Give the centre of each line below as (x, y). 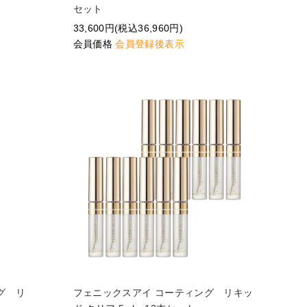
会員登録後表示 (150, 44)
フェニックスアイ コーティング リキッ (163, 292)
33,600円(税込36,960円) (128, 28)
